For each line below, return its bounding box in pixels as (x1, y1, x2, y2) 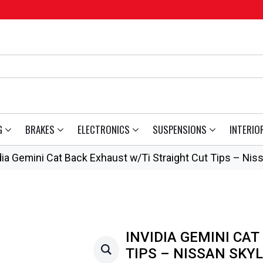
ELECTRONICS (77, 122, 130, 137)
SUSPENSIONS (153, 122, 207, 137)
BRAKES (25, 122, 55, 137)
